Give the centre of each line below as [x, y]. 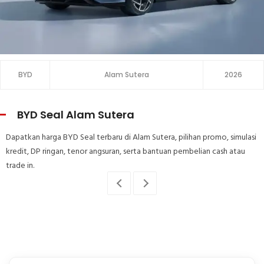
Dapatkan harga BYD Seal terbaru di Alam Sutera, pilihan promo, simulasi [131, 137]
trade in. [20, 166]
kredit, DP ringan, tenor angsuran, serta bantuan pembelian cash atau [126, 151]
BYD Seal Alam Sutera [76, 114]
